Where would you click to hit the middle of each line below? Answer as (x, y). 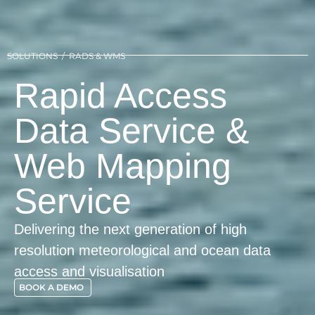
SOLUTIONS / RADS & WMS (66, 56)
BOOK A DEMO (51, 287)
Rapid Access (121, 96)
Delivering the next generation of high (130, 230)
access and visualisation (89, 272)
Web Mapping (123, 166)
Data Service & (131, 131)
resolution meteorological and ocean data (142, 251)
